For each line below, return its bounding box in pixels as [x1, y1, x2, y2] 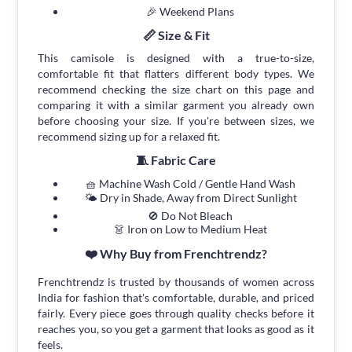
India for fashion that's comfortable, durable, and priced [38, 291, 314, 305]
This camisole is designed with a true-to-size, [38, 51, 314, 65]
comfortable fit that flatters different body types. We [38, 67, 314, 81]
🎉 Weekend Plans [146, 5, 234, 19]
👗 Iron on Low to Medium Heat [113, 222, 267, 236]
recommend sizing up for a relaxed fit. [38, 130, 221, 144]
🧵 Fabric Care [136, 152, 216, 168]
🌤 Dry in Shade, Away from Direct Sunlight [83, 191, 297, 205]
